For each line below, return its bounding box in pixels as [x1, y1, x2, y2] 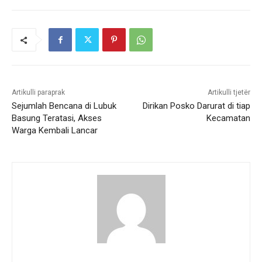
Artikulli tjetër [207, 88, 250, 97]
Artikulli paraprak [12, 88, 65, 97]
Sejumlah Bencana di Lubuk [12, 101, 116, 112]
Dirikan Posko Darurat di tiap [142, 101, 250, 112]
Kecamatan [206, 113, 250, 124]
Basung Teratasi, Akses [12, 113, 102, 124]
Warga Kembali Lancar [12, 125, 98, 136]
